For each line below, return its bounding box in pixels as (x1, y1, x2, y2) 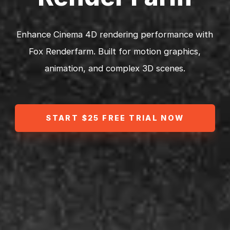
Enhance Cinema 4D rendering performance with (16, 29, 214, 40)
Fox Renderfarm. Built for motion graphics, (29, 46, 201, 57)
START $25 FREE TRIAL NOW (46, 113, 184, 123)
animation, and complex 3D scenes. (44, 63, 185, 74)
